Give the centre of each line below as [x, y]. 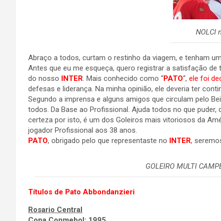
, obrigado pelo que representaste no [109, 141]
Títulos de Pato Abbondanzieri [81, 192]
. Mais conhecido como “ [123, 78]
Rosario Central [55, 210]
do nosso [45, 78]
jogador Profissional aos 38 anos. [83, 130]
